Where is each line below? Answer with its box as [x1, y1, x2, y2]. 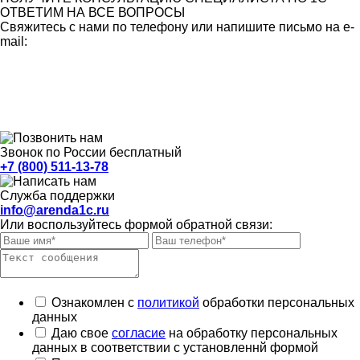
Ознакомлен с [51, 295, 137, 309]
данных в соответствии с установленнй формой [32, 340, 318, 354]
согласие [112, 325, 166, 340]
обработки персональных [199, 295, 354, 309]
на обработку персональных [166, 325, 337, 340]
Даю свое [51, 325, 112, 340]
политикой [137, 295, 199, 309]
